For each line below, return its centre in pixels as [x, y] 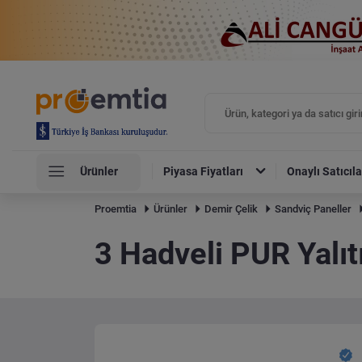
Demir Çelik [232, 209]
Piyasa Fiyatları [204, 172]
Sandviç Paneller [314, 209]
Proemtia [116, 209]
